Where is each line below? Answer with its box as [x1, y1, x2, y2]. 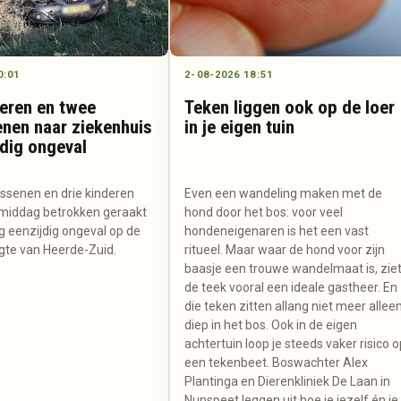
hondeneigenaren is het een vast [184, 223, 370, 238]
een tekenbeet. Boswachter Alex [184, 354, 369, 370]
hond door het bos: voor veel [184, 204, 344, 219]
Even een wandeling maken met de [184, 185, 383, 200]
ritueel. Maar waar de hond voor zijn [184, 242, 386, 257]
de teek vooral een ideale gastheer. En [184, 279, 398, 294]
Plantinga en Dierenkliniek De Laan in [184, 373, 391, 388]
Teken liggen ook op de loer [184, 96, 396, 118]
